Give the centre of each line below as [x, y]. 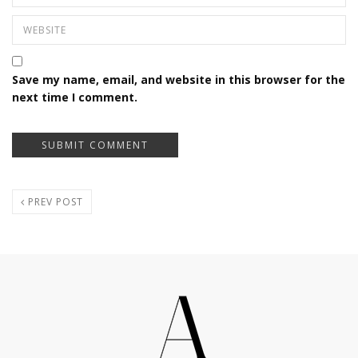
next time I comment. [75, 97]
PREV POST [54, 201]
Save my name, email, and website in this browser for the [179, 79]
